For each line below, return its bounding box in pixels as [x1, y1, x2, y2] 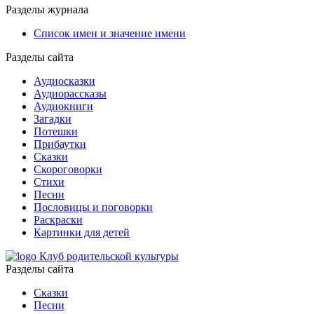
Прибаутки [34, 138, 86, 151]
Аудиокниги [34, 100, 93, 113]
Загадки [34, 113, 71, 125]
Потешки [34, 125, 78, 138]
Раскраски [34, 214, 83, 226]
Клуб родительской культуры [39, 250, 179, 263]
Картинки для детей [34, 226, 130, 239]
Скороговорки [34, 163, 102, 176]
